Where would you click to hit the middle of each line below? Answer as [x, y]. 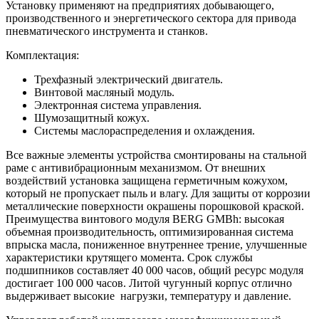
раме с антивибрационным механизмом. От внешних [136, 168]
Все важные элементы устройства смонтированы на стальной [156, 155]
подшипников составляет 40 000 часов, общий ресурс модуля [155, 271]
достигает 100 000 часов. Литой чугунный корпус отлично [149, 283]
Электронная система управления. [118, 105]
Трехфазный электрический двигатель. [129, 80]
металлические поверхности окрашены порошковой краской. [155, 206]
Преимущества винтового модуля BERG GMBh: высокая [145, 219]
